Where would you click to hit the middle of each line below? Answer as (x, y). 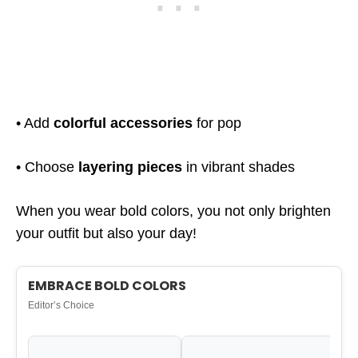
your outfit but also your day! (106, 233)
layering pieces (130, 167)
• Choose (47, 167)
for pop (217, 123)
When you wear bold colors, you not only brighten (173, 211)
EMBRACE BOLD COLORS (107, 286)
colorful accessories (123, 123)
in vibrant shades (239, 167)
